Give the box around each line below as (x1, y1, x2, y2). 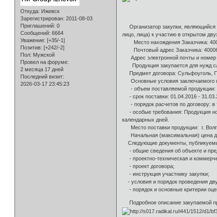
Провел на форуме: (20, 59, 69, 65)
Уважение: (20, 37, 46, 44)
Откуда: (20, 8, 40, 15)
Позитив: (20, 45, 42, 51)
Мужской (31, 52, 55, 58)
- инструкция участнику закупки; (122, 171, 210, 177)
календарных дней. (122, 117, 170, 123)
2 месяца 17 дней (20, 66, 63, 73)
